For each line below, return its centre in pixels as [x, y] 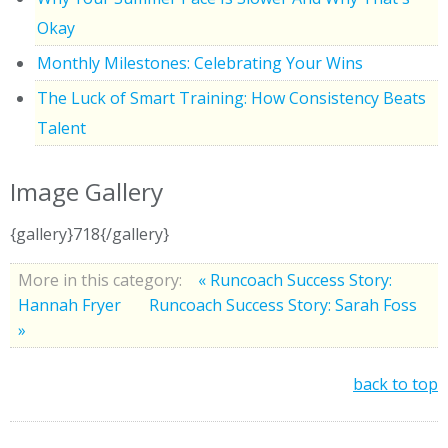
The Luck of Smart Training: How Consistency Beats [231, 97]
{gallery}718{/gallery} [89, 233]
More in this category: [100, 279]
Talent [61, 127]
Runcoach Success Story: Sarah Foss [283, 304]
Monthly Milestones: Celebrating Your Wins [200, 62]
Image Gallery [86, 191]
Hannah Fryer [71, 304]
